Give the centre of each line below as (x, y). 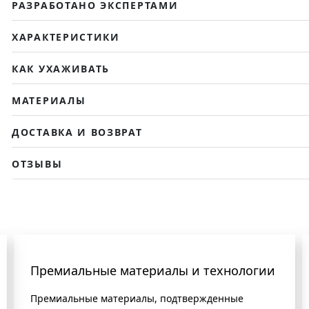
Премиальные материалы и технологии (153, 270)
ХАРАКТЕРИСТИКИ (66, 37)
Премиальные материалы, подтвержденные (137, 298)
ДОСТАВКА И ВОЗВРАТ (77, 132)
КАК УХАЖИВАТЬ (61, 68)
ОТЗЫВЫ (37, 163)
